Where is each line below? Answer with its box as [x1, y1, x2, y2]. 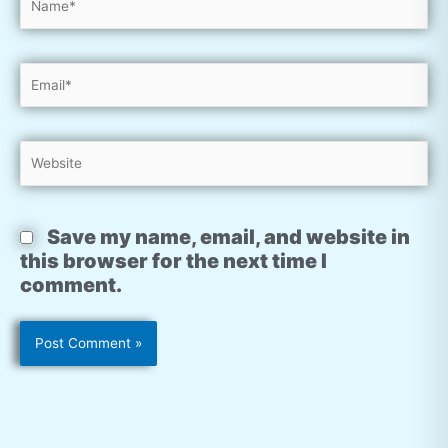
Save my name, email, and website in [47, 224, 410, 249]
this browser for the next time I [20, 248, 327, 273]
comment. [20, 272, 122, 297]
